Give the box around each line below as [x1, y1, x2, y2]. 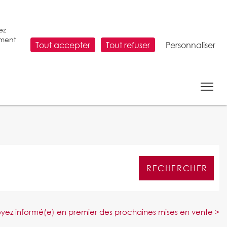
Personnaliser [166, 40, 215, 50]
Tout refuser [106, 40, 150, 50]
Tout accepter [35, 40, 90, 50]
